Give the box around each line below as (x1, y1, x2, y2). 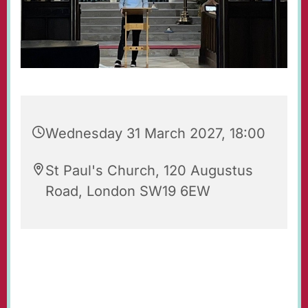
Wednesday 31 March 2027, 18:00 (45, 125, 265, 142)
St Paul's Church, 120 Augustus (45, 162, 253, 179)
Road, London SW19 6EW (45, 183, 210, 200)
